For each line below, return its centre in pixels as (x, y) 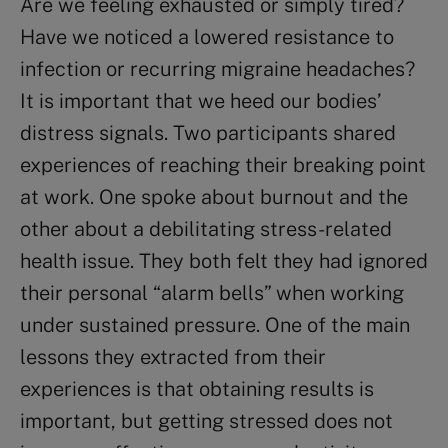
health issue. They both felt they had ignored (224, 260)
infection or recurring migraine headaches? (217, 68)
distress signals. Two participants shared (208, 132)
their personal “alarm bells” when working (212, 292)
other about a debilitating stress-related (206, 228)
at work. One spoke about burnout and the (214, 196)
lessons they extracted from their (173, 356)
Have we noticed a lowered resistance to (207, 36)
